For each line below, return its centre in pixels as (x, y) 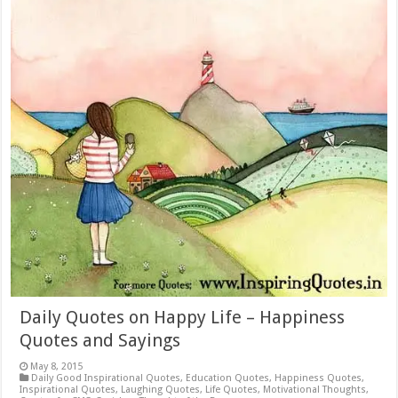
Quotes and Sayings (100, 341)
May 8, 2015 (57, 367)
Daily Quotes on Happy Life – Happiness (183, 318)
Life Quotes (232, 390)
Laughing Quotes (161, 390)
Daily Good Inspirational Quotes (106, 378)
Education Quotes (228, 378)
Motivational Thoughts (315, 390)
